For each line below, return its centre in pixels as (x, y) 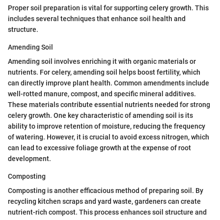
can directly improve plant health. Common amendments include (109, 83)
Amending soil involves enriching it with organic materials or (102, 61)
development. (29, 158)
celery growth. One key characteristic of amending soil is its (100, 115)
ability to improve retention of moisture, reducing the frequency (107, 126)
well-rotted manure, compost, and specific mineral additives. (102, 94)
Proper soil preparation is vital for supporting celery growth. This (108, 8)
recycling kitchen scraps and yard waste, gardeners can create (104, 201)
